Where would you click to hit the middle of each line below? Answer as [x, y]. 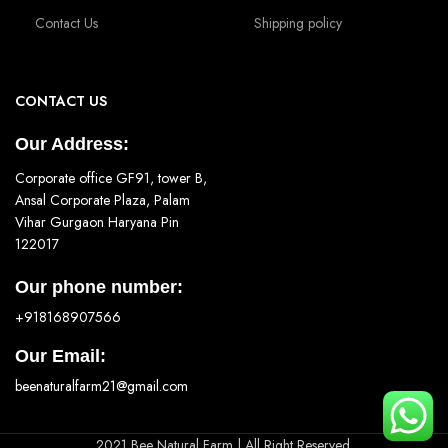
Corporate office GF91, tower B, [111, 178]
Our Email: [60, 356]
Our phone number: [99, 287]
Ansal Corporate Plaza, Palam [102, 200]
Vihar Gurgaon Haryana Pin [97, 222]
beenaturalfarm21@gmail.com [101, 386]
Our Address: [72, 144]
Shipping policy [297, 23]
